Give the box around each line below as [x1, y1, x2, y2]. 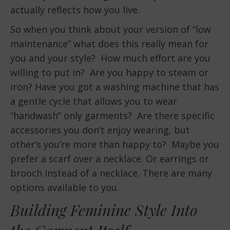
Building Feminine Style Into [10, 200, 198, 221]
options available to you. [10, 181, 119, 194]
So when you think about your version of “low [10, 23, 211, 36]
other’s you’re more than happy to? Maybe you [10, 138, 219, 151]
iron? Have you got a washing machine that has [10, 81, 219, 93]
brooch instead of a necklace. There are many [10, 167, 212, 180]
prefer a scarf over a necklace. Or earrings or [10, 152, 209, 165]
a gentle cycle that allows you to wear [10, 95, 177, 108]
